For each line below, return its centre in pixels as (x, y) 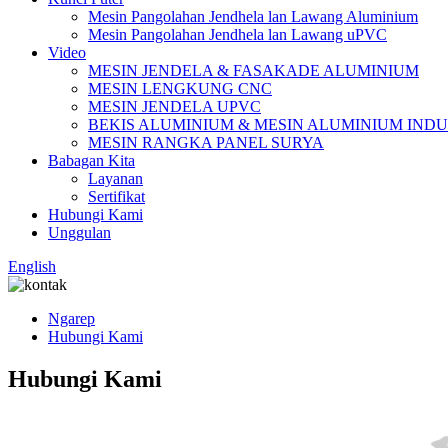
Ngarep (71, 318)
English (32, 266)
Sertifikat (116, 196)
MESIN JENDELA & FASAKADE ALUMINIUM (253, 70)
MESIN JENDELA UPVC (174, 106)
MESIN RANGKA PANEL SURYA (206, 142)
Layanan (115, 178)
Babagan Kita (91, 160)
